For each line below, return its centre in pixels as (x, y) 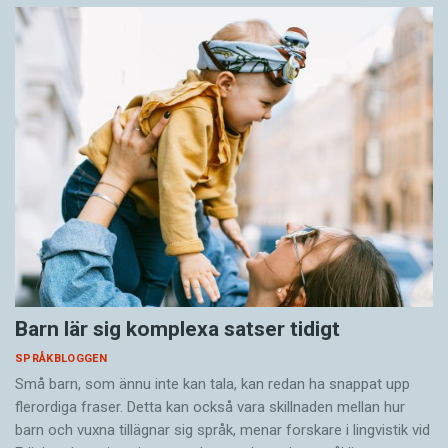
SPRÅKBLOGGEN (61, 358)
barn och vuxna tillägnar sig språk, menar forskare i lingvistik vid (222, 429)
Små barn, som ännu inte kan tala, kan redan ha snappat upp (212, 383)
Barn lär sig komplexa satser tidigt (177, 328)
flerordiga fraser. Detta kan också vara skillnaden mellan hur (210, 406)
